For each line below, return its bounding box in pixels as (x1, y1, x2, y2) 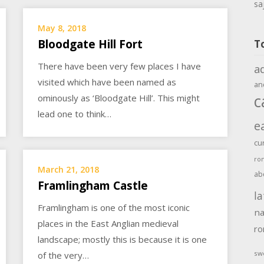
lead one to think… (38, 107, 112, 120)
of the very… (38, 249, 90, 262)
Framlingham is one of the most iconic (38, 202, 190, 214)
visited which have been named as (38, 75, 177, 88)
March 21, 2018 (38, 164, 100, 176)
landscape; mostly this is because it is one (38, 233, 207, 246)
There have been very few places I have (38, 60, 202, 72)
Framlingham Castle (38, 178, 148, 194)
